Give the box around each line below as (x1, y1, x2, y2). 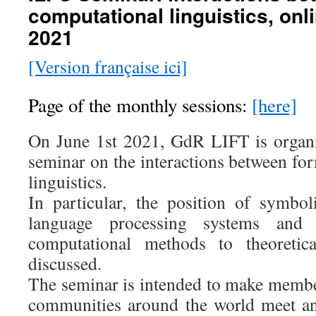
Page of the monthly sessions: (28, 92, 252, 118)
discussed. (28, 251, 102, 275)
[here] (252, 92, 297, 118)
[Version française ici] (28, 54, 188, 78)
